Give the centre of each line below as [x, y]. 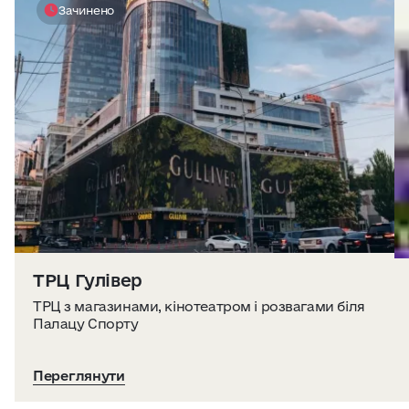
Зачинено [87, 10]
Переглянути [79, 376]
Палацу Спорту [86, 324]
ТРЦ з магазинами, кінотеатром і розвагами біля [199, 307]
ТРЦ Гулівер [88, 281]
